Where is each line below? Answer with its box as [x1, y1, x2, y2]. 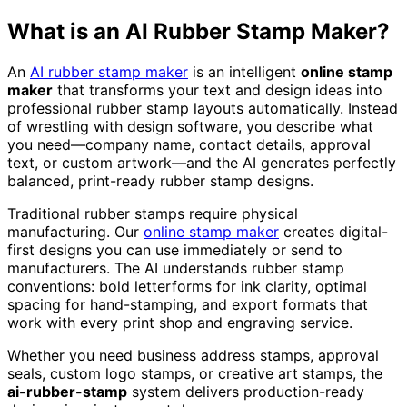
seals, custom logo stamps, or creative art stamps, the [7, 363, 382, 382]
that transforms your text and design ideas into [53, 80, 382, 99]
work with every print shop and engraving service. [7, 313, 352, 332]
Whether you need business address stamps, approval [7, 345, 379, 364]
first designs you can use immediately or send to [7, 240, 342, 259]
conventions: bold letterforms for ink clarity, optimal [7, 276, 367, 295]
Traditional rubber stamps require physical [7, 203, 298, 223]
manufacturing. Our [7, 222, 144, 241]
